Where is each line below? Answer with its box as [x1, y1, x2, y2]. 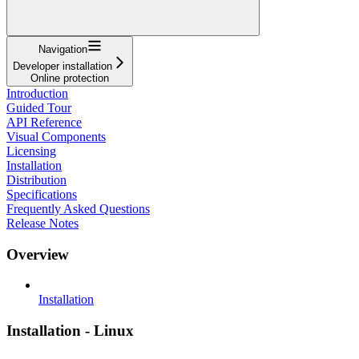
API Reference [6, 115, 82, 129]
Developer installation [13, 59, 112, 72]
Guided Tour [6, 100, 71, 115]
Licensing [6, 143, 56, 158]
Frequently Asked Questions [6, 201, 150, 216]
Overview [6, 245, 69, 263]
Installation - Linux [6, 321, 134, 339]
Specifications [6, 187, 77, 201]
